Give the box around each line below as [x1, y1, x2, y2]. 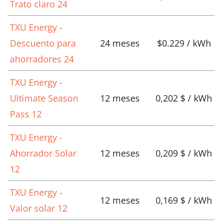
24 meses [100, 37, 140, 50]
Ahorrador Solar [10, 147, 76, 160]
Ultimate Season [10, 92, 78, 105]
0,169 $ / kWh [156, 194, 212, 207]
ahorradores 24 [10, 53, 74, 65]
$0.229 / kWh [157, 37, 211, 50]
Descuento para [10, 37, 76, 50]
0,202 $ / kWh [156, 92, 212, 105]
